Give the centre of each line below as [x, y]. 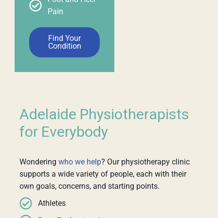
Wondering [39, 162]
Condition [64, 46]
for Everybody [64, 132]
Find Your [65, 38]
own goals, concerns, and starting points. [90, 186]
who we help [80, 162]
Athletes [52, 203]
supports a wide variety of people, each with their [103, 174]
